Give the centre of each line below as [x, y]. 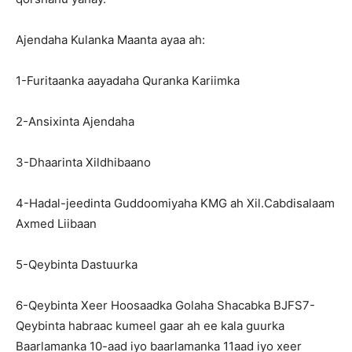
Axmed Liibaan [56, 223]
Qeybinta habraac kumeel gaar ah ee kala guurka [150, 325]
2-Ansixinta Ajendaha [75, 121]
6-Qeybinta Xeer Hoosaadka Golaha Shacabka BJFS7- [165, 305]
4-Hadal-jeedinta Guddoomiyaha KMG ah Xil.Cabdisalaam [175, 203]
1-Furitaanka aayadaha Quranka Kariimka [128, 80]
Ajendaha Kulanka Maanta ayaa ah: [110, 39]
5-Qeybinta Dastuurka [77, 264]
